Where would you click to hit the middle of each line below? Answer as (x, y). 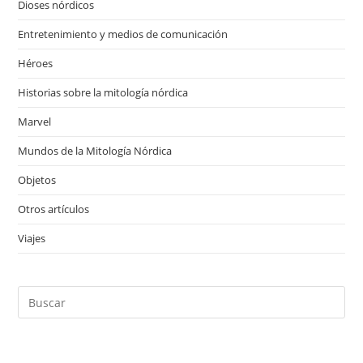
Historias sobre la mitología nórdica (103, 93)
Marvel (35, 122)
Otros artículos (54, 209)
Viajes (32, 239)
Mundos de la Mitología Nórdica (95, 151)
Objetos (37, 180)
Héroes (36, 64)
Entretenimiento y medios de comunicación (123, 34)
